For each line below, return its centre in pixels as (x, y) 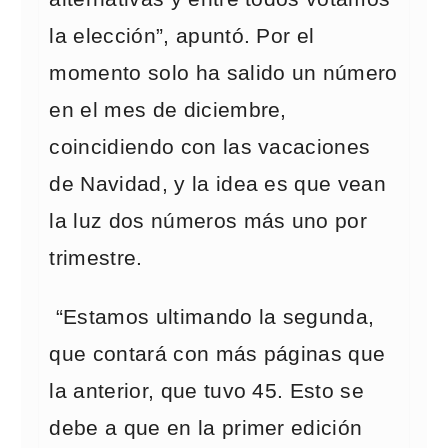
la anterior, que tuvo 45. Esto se (207, 391)
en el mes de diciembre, (168, 110)
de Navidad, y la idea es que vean (218, 184)
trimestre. (96, 258)
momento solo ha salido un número (223, 73)
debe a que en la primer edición (206, 428)
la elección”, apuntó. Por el (182, 36)
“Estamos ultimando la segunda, (212, 317)
